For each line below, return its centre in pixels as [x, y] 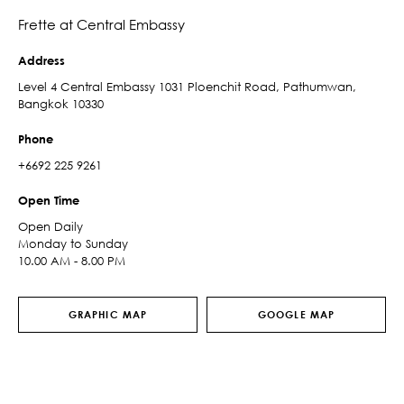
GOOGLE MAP [296, 314]
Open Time [49, 200]
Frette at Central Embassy [101, 24]
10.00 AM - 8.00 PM [72, 261]
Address [41, 60]
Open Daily [50, 226]
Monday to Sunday [73, 243]
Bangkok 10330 [61, 104]
